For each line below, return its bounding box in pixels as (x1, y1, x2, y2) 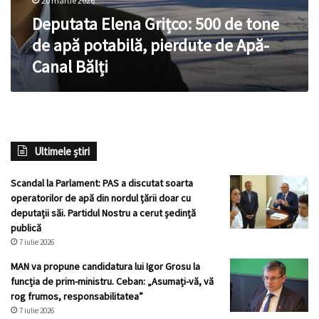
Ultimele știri (34, 145, 90, 159)
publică (11, 221, 41, 235)
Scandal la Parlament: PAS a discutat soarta (11, 177, 193, 190)
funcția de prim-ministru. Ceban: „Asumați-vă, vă (11, 275, 214, 288)
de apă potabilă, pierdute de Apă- (32, 34, 269, 57)
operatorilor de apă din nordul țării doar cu (11, 192, 191, 205)
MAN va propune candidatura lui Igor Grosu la (11, 260, 200, 273)
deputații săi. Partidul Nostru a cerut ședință (11, 206, 196, 220)
